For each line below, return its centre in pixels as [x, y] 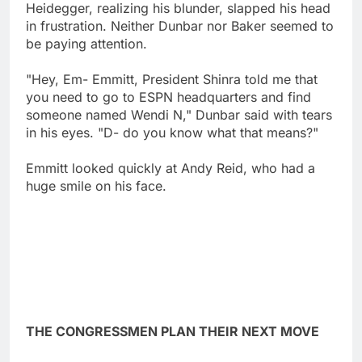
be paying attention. [86, 44]
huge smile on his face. [96, 186]
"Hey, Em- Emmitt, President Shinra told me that [172, 80]
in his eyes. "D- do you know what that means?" [172, 133]
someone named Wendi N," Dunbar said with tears [179, 115]
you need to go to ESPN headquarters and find [168, 97]
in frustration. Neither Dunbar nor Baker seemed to [180, 26]
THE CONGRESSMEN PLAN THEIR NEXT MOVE [173, 332]
